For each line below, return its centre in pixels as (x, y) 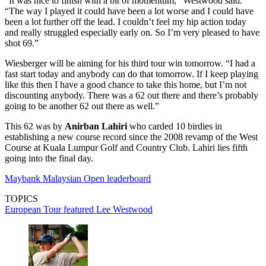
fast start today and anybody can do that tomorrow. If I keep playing (132, 74)
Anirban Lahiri (96, 126)
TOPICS (21, 198)
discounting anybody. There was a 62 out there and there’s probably (132, 95)
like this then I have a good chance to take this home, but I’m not (126, 84)
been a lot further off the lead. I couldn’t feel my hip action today (126, 21)
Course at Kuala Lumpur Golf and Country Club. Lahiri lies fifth (126, 147)
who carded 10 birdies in (175, 126)
